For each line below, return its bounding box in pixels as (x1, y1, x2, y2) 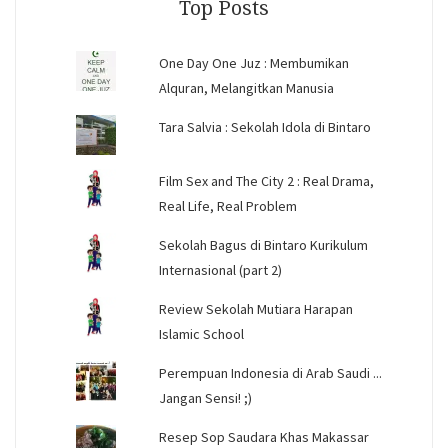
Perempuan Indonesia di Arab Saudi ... (158, 364, 382, 383)
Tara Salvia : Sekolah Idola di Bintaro (158, 118, 371, 137)
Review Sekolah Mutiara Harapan (158, 300, 353, 319)
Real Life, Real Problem (158, 197, 297, 216)
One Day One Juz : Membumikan (158, 54, 349, 73)
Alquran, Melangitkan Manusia (158, 79, 334, 98)
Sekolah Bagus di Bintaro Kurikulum (158, 236, 368, 255)
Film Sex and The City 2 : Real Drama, (158, 172, 374, 191)
